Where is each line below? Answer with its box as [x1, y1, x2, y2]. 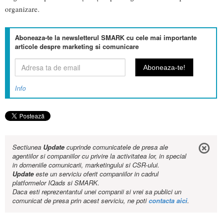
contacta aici [149, 196, 187, 206]
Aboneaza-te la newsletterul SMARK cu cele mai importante [15, 33, 197, 43]
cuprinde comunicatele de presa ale [64, 142, 168, 152]
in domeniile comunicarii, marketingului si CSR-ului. [12, 160, 160, 170]
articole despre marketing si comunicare [15, 42, 139, 52]
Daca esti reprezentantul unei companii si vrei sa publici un [12, 187, 181, 197]
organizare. [5, 4, 40, 14]
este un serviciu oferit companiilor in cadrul [34, 169, 159, 179]
